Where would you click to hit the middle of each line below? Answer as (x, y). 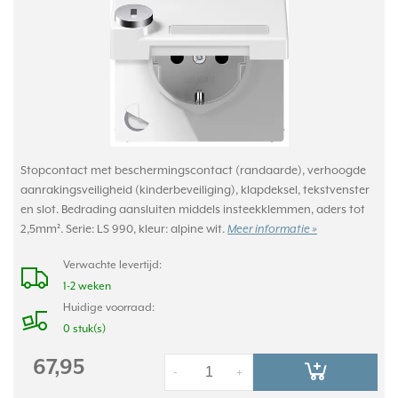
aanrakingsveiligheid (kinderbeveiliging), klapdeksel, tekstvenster (195, 190)
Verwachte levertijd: (112, 265)
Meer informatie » (272, 230)
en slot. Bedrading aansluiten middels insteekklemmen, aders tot (193, 209)
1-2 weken (87, 286)
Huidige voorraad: (109, 307)
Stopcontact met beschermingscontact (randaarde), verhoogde (193, 170)
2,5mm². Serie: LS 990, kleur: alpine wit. (124, 229)
